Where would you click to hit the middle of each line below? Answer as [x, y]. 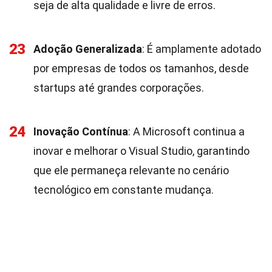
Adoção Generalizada [88, 49]
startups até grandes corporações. [119, 88]
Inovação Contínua [81, 131]
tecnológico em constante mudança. [124, 190]
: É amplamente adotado [202, 49]
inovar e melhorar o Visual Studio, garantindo [141, 151]
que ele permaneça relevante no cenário [131, 170]
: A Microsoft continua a [186, 131]
